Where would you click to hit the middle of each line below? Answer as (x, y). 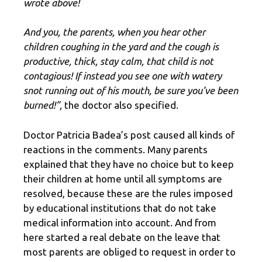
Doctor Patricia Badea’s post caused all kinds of (129, 135)
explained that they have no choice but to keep (129, 164)
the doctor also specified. (120, 105)
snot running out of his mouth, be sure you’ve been (131, 91)
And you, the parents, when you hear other (114, 32)
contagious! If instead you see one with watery (123, 76)
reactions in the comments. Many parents (116, 149)
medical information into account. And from (120, 222)
